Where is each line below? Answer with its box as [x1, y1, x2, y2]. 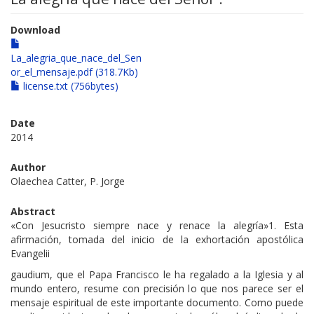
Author [11, 161, 46, 175]
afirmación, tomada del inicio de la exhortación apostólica [11, 233, 303, 247]
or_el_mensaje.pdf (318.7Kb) [11, 65, 138, 79]
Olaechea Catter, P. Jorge [11, 175, 125, 189]
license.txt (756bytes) [20, 79, 118, 93]
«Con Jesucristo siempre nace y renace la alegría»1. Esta [11, 219, 303, 233]
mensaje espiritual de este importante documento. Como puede [11, 296, 303, 310]
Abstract [11, 205, 55, 219]
